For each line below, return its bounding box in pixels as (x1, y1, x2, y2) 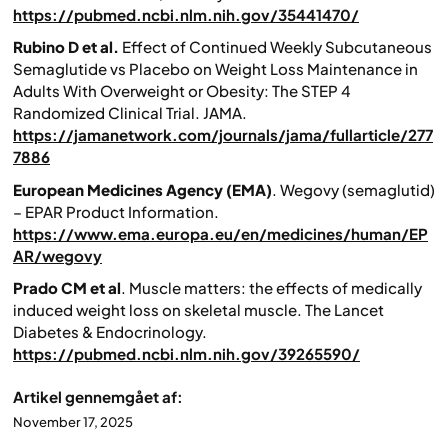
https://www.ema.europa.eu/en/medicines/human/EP (13, 223, 428, 243)
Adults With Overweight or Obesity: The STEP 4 (13, 81, 351, 101)
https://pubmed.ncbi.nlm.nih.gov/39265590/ (13, 344, 360, 364)
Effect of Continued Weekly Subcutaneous (122, 37, 432, 57)
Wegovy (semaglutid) (280, 179, 435, 199)
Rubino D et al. (13, 37, 119, 57)
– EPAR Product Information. (13, 201, 219, 221)
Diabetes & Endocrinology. (13, 322, 207, 342)
